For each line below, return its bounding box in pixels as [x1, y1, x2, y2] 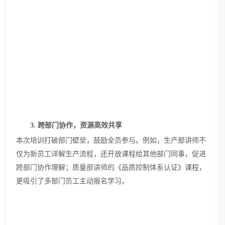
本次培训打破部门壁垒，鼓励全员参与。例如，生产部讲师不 [16, 136, 206, 144]
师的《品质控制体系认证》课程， [100, 163, 206, 171]
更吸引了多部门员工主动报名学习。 [16, 177, 129, 185]
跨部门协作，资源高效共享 [38, 121, 122, 129]
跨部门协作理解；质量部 [16, 163, 93, 171]
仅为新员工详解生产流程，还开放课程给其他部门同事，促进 [16, 150, 206, 158]
